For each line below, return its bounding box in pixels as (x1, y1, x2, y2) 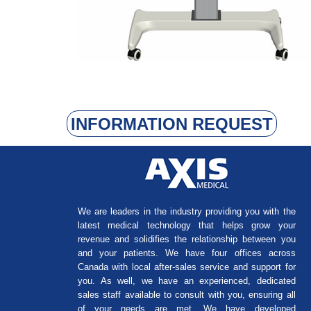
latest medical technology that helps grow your (78, 220, 296, 231)
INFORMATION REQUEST (70, 114, 273, 133)
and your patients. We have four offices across (78, 248, 296, 259)
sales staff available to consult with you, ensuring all (78, 289, 296, 301)
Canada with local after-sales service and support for (78, 262, 296, 273)
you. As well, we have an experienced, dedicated (78, 276, 296, 287)
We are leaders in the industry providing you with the (78, 206, 296, 217)
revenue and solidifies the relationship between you (78, 234, 296, 245)
